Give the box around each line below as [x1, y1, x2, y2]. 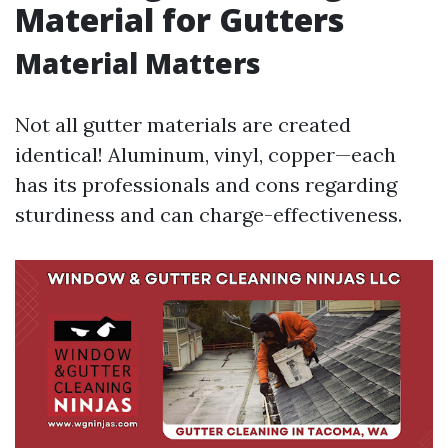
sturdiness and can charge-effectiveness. [15, 202, 402, 227]
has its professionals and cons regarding [15, 172, 397, 197]
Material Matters [15, 44, 261, 82]
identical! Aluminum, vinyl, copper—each [15, 142, 396, 167]
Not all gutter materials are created [15, 112, 351, 137]
